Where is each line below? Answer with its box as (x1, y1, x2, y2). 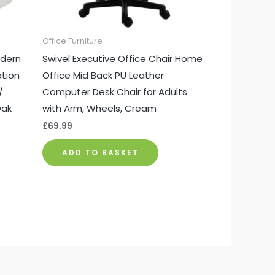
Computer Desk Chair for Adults (42, 85, 187, 98)
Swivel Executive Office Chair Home (42, 52, 203, 65)
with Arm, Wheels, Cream (42, 101, 157, 115)
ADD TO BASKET (61, 147, 139, 158)
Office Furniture (42, 36, 103, 47)
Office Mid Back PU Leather (42, 68, 164, 82)
